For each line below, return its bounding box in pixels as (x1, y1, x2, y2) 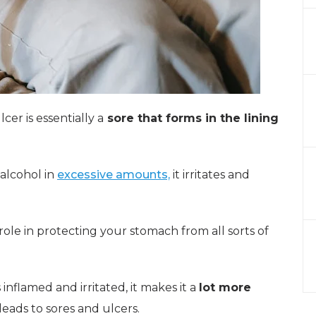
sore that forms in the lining (104, 111, 279, 125)
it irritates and (170, 168, 250, 181)
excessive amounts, (57, 168, 170, 181)
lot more (199, 281, 251, 294)
